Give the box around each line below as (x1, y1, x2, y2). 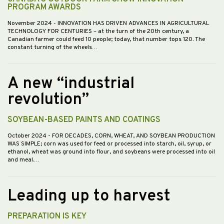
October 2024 (7, 132, 48, 140)
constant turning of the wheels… (7, 43, 97, 52)
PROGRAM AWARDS (7, 2, 81, 13)
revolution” (7, 90, 89, 110)
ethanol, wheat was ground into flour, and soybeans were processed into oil (7, 148, 215, 156)
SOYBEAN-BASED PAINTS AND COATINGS (7, 115, 160, 125)
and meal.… (7, 156, 39, 164)
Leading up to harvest (7, 186, 170, 207)
